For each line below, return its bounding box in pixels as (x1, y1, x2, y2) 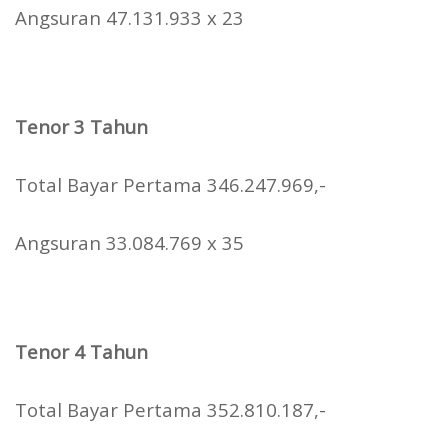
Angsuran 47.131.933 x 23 (15, 5, 244, 31)
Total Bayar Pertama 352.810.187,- (15, 397, 326, 423)
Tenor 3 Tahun (15, 114, 148, 140)
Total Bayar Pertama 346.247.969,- (15, 172, 326, 198)
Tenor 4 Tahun (15, 339, 148, 365)
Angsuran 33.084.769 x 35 (15, 230, 244, 256)
